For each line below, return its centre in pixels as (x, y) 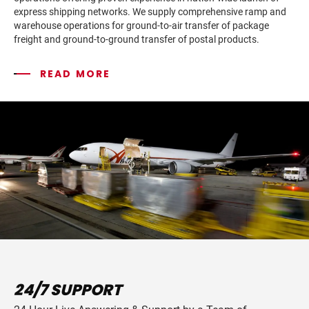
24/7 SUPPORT (68, 290)
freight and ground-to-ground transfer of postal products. (137, 39)
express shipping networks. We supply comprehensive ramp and (150, 12)
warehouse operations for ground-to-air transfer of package (141, 26)
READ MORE (76, 74)
